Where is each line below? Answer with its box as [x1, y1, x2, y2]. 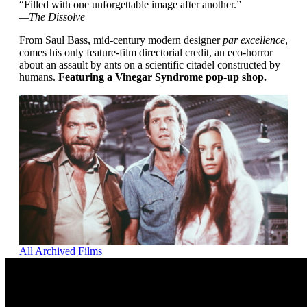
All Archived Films [19, 245, 102, 258]
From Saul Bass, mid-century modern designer [19, 34, 220, 46]
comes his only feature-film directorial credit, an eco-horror [19, 46, 273, 58]
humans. [19, 71, 58, 83]
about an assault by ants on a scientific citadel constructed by [19, 58, 280, 71]
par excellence [220, 34, 285, 46]
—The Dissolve [19, 10, 85, 23]
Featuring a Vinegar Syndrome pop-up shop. [58, 71, 267, 83]
